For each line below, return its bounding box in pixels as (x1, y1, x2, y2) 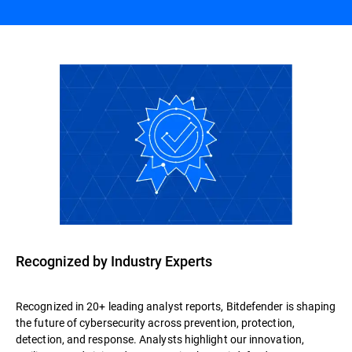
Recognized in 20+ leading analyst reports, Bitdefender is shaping (16, 298, 336, 313)
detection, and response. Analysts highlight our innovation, (16, 331, 304, 346)
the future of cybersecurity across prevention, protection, (16, 314, 295, 330)
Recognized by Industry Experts (16, 251, 212, 270)
